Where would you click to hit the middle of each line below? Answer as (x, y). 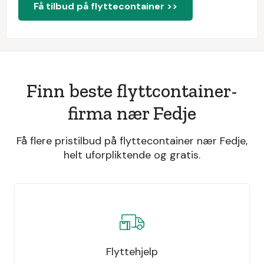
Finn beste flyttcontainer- (132, 91)
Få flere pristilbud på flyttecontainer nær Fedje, (132, 141)
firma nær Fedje (132, 113)
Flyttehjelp (132, 251)
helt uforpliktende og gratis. (132, 155)
